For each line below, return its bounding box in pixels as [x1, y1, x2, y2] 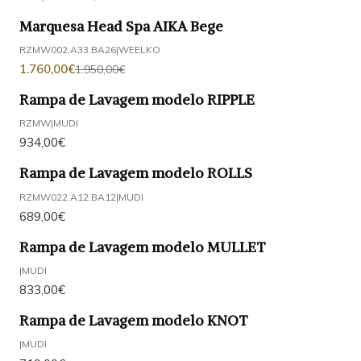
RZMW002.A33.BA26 [19, 43, 116, 56]
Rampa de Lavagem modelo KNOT [19, 312, 248, 330]
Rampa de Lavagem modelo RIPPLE [19, 91, 255, 109]
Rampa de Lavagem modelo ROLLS [19, 164, 252, 183]
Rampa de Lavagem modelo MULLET [19, 238, 266, 256]
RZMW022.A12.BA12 [19, 190, 116, 203]
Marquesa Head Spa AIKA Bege [19, 17, 223, 35]
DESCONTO [70, 26, 142, 43]
